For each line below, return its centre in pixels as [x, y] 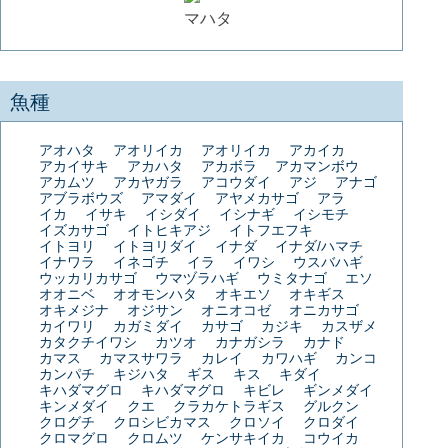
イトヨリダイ [155, 245]
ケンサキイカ [243, 437]
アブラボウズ [81, 197]
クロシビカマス [162, 421]
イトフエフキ [271, 229]
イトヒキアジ [169, 229]
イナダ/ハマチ [319, 245]
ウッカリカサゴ [88, 277]
